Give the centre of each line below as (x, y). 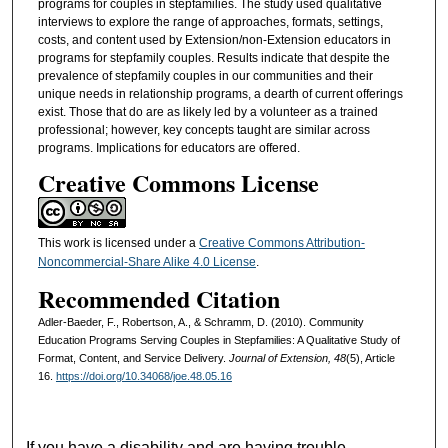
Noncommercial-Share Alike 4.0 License (146, 262)
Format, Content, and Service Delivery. (133, 357)
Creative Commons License (178, 183)
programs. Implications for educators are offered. (168, 147)
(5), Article (370, 357)
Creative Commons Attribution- (281, 243)
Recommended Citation (158, 298)
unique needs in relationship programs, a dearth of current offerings (220, 93)
